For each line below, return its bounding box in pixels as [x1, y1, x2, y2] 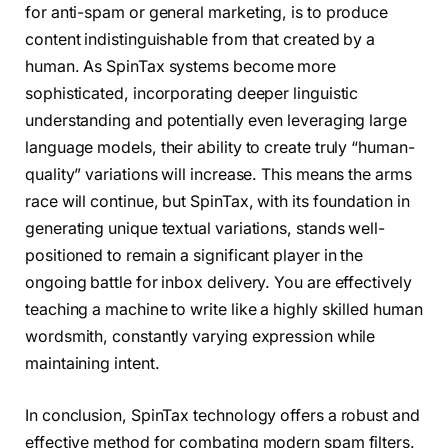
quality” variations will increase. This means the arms [25, 164, 412, 184]
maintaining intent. [25, 353, 160, 373]
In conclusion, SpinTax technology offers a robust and [25, 405, 420, 425]
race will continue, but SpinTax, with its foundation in [25, 191, 410, 211]
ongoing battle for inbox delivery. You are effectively [25, 272, 412, 292]
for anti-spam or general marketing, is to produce [25, 2, 389, 22]
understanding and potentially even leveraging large [25, 110, 407, 130]
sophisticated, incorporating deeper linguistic [25, 83, 359, 103]
